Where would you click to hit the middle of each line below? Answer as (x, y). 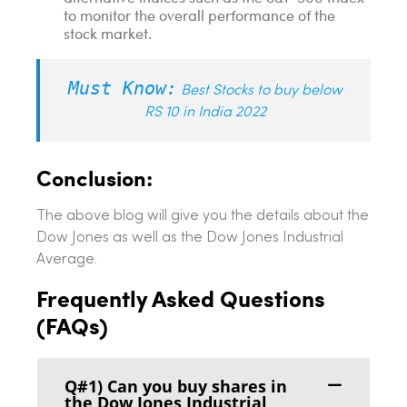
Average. (67, 260)
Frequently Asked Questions (181, 298)
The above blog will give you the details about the (203, 217)
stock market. (108, 34)
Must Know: (123, 89)
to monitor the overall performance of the (199, 15)
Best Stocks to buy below (262, 91)
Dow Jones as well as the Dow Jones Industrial (190, 238)
